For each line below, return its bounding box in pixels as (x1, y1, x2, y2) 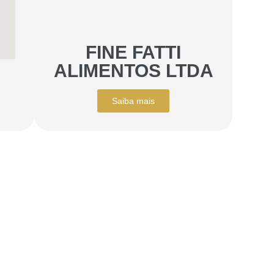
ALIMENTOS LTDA (53, 60, 213, 81)
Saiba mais (112, 95, 155, 106)
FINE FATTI (86, 42, 182, 62)
